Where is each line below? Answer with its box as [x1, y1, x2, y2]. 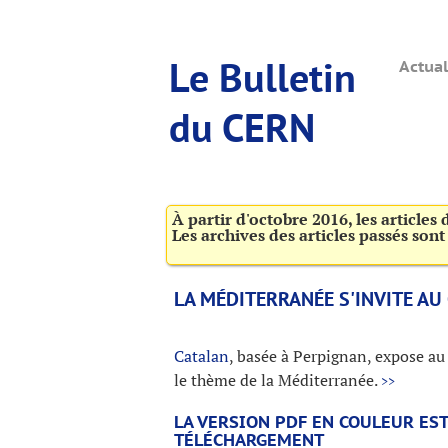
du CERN [169, 101, 315, 153]
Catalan [174, 345, 229, 367]
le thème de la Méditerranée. [174, 369, 381, 391]
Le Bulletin [169, 51, 356, 103]
